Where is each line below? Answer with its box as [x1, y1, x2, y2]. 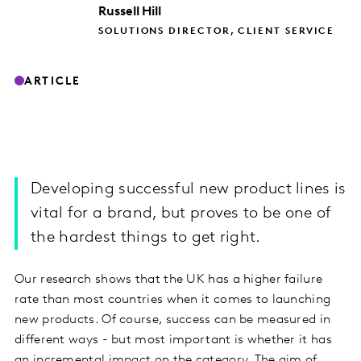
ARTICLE [24, 75, 81, 88]
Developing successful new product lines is [31, 180, 346, 197]
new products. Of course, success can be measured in [15, 313, 331, 326]
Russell [98, 5, 139, 19]
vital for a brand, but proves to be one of [31, 205, 332, 222]
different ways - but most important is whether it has [15, 333, 332, 346]
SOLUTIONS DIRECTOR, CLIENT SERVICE [98, 26, 335, 36]
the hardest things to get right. [31, 229, 261, 246]
